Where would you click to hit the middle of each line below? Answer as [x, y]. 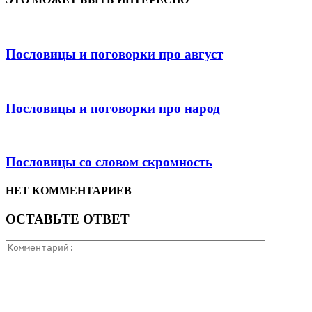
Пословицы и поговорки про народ [113, 108]
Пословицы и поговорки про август [114, 54]
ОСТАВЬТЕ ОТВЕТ [68, 219]
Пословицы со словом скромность [109, 162]
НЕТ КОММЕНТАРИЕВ [69, 191]
